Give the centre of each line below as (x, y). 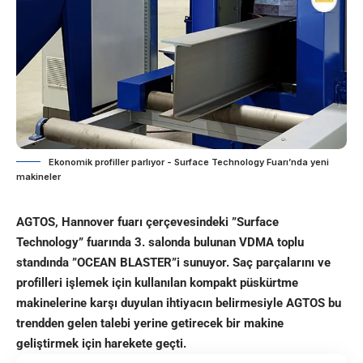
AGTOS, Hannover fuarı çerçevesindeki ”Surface (147, 222)
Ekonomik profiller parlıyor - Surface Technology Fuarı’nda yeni (189, 162)
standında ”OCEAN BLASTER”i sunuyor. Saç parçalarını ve (173, 263)
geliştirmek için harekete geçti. (101, 344)
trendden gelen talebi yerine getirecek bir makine (150, 324)
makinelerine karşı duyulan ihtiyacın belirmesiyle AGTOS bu (179, 303)
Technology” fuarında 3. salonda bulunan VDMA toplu (160, 243)
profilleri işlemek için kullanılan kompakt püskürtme (157, 283)
